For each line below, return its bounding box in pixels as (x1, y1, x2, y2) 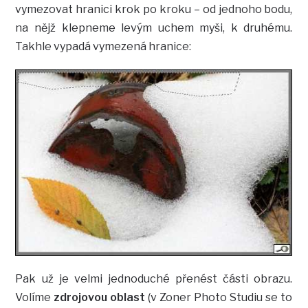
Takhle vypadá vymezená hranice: (15, 40, 192, 54)
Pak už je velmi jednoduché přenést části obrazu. (15, 272, 293, 286)
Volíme (15, 291, 54, 305)
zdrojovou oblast (54, 291, 146, 305)
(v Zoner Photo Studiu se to (145, 291, 293, 305)
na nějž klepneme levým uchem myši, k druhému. (15, 21, 293, 35)
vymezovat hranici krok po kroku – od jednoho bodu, (15, 3, 293, 16)
